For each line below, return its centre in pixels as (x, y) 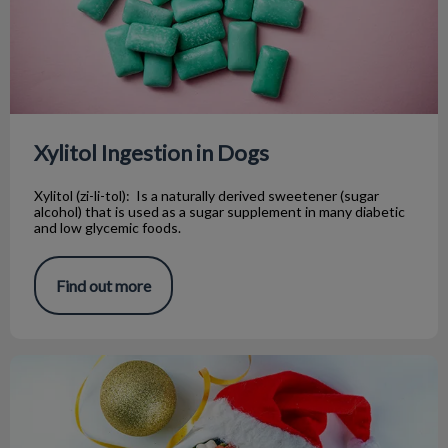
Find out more (103, 286)
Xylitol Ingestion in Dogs (151, 153)
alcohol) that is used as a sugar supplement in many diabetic (219, 212)
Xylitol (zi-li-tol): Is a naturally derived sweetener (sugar (206, 196)
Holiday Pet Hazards (82, 365)
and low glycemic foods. (107, 228)
